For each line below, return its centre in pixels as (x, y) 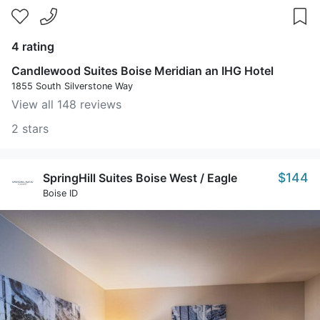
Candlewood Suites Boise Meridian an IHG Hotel (142, 71)
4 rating (33, 46)
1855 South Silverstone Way (72, 86)
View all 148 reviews (66, 104)
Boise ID (60, 193)
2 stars (30, 129)
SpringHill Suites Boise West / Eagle (140, 178)
